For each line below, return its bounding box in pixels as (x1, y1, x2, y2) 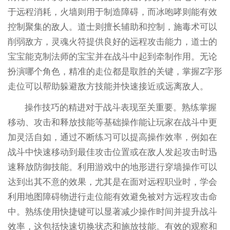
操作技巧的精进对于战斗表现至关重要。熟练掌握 (25, 102, 217, 112)
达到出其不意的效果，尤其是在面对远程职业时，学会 (7, 177, 217, 187)
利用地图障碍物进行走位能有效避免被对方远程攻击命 (7, 191, 217, 202)
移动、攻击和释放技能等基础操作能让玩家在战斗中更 (7, 117, 217, 127)
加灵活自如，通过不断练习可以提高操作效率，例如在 (7, 132, 217, 142)
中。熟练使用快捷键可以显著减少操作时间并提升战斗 (7, 206, 217, 217)
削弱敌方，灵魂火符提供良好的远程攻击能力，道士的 (7, 36, 217, 47)
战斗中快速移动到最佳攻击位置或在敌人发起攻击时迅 (7, 147, 217, 157)
